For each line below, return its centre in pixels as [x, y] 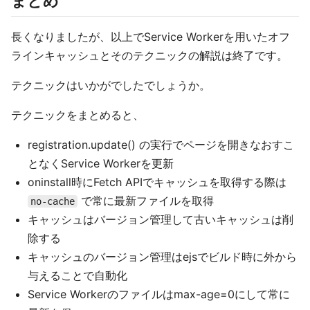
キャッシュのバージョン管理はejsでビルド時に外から [162, 257]
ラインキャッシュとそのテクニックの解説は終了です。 [149, 55]
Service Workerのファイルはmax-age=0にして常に [159, 294]
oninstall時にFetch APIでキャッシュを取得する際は [157, 182]
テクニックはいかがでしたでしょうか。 [111, 85]
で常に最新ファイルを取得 [146, 201]
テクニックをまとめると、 [77, 115]
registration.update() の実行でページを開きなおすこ [161, 145]
